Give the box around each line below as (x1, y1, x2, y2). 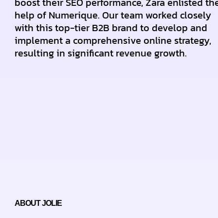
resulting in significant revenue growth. (15, 46, 187, 60)
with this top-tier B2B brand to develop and (15, 20, 207, 35)
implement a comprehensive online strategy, (15, 33, 211, 48)
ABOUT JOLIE (15, 199, 62, 207)
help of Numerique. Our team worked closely (15, 8, 211, 22)
